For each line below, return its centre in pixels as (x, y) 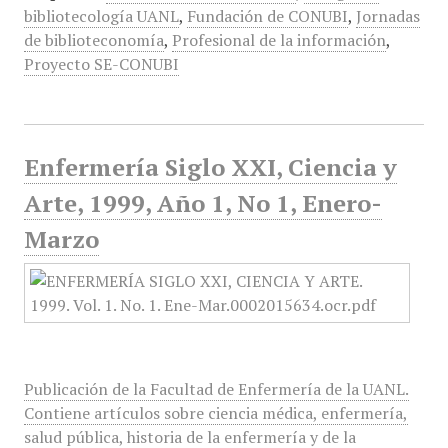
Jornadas (387, 16)
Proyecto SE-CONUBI (101, 64)
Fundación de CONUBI (267, 16)
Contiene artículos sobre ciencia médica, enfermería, (215, 413)
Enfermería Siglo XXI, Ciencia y (210, 167)
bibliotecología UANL (101, 16)
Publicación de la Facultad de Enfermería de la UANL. (216, 389)
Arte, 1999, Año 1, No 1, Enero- (202, 203)
